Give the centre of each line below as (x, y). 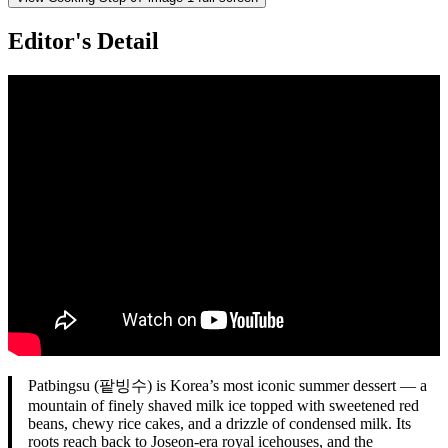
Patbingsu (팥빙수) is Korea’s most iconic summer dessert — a (227, 385)
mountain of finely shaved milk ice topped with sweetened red (223, 405)
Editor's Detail (83, 40)
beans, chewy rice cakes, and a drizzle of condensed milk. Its (219, 423)
